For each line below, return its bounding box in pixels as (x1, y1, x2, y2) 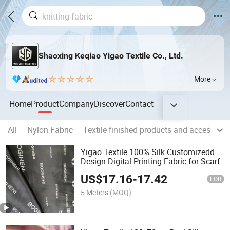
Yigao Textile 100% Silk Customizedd (81, 146, 215, 158)
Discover (94, 98, 126, 109)
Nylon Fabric (27, 124, 73, 136)
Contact (125, 98, 154, 109)
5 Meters (81, 187, 109, 197)
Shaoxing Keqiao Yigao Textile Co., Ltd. (38, 51, 183, 61)
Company (59, 98, 94, 109)
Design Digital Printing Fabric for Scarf (81, 156, 221, 167)
